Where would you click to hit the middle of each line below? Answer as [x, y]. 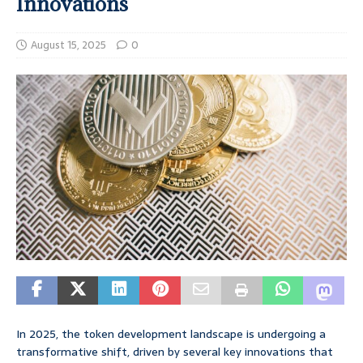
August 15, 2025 [68, 45]
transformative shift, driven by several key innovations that [175, 352]
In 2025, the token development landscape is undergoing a [171, 334]
